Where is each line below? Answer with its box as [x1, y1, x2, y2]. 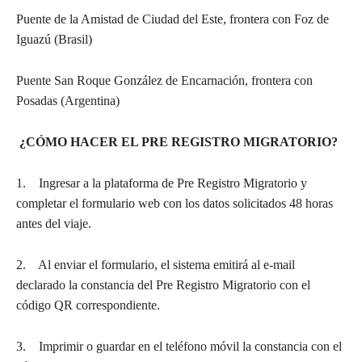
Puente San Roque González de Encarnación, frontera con [16, 73, 313, 87]
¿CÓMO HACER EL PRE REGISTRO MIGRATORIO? [16, 134, 338, 149]
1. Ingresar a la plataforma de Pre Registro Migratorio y [16, 175, 307, 190]
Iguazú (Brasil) [16, 32, 92, 46]
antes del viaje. [16, 216, 91, 230]
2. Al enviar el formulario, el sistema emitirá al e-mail [16, 257, 295, 271]
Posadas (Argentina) [16, 93, 120, 107]
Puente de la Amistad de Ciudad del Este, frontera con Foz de [16, 11, 329, 26]
